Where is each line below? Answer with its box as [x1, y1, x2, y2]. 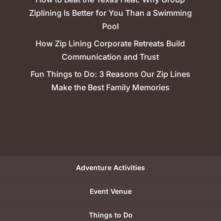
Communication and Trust [62, 52, 159, 62]
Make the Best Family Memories [51, 82, 170, 93]
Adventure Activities [76, 163, 145, 172]
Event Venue [89, 186, 132, 195]
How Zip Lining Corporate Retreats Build [36, 38, 185, 49]
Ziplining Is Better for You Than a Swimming [29, 8, 192, 18]
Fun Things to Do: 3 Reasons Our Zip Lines [30, 69, 190, 79]
